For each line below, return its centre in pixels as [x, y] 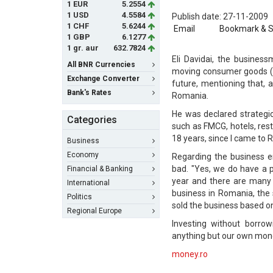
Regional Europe [94, 211]
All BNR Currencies [101, 65]
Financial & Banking [100, 169]
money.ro [190, 254]
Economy [83, 155]
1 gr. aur [83, 48]
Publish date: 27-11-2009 [220, 16]
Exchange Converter [103, 79]
